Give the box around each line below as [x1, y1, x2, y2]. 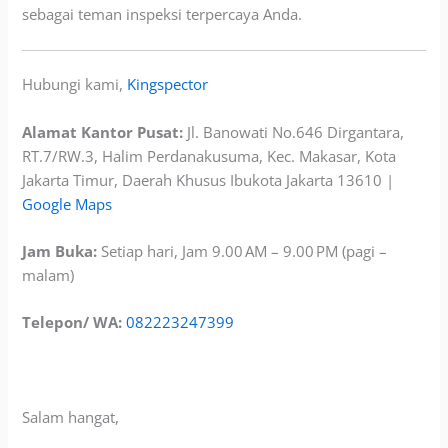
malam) [22, 265, 75, 286]
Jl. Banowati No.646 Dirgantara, [183, 121, 405, 142]
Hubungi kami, [22, 74, 128, 95]
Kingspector [127, 74, 209, 95]
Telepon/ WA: [22, 312, 123, 333]
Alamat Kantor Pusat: [22, 121, 184, 142]
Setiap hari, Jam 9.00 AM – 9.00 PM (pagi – [97, 241, 388, 262]
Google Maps [22, 193, 113, 214]
